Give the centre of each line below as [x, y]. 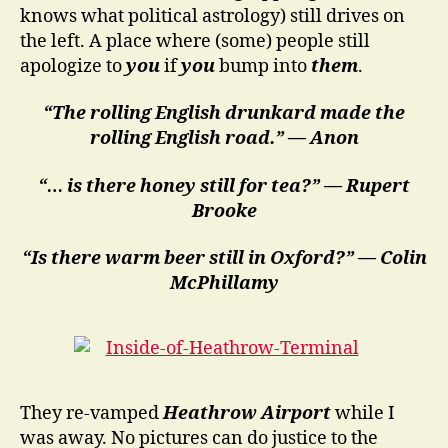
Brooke [224, 211]
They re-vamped [91, 413]
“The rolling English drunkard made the [224, 113]
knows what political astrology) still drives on [212, 16]
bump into [261, 66]
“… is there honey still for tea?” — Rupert [224, 186]
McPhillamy [224, 283]
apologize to [73, 66]
